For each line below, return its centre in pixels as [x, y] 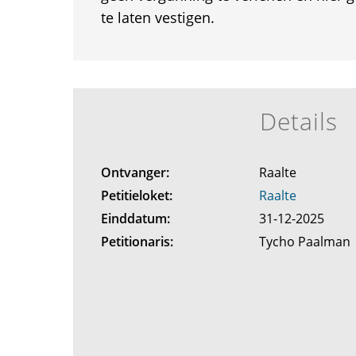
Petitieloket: [136, 195]
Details [299, 121]
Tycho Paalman [307, 242]
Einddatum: [135, 219]
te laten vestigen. [157, 17]
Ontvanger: [135, 172]
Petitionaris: [137, 242]
